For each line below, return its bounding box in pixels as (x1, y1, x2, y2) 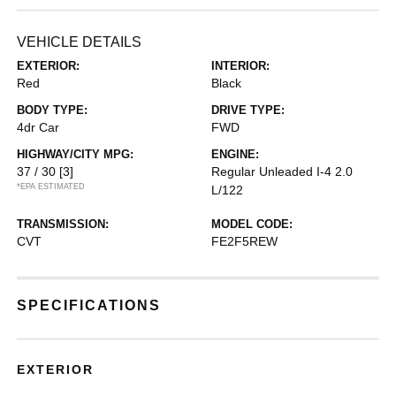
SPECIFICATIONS (17, 297, 162, 313)
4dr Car (17, 119, 60, 134)
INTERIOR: (211, 58, 270, 72)
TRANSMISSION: (17, 217, 110, 231)
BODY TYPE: (17, 103, 88, 117)
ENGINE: (211, 147, 259, 161)
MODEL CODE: (211, 217, 293, 231)
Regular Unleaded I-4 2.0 (211, 164, 353, 179)
